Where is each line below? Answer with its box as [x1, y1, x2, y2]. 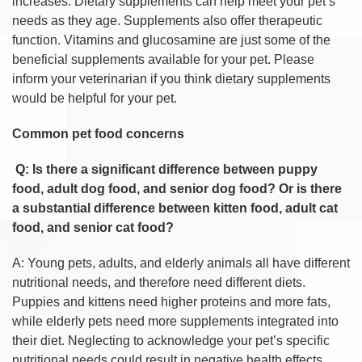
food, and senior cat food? [12, 220, 174, 234]
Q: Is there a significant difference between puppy [12, 162, 318, 176]
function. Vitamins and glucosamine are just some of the [12, 32, 330, 47]
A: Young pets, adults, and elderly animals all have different [12, 255, 350, 270]
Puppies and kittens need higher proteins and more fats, [12, 294, 330, 309]
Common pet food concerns [12, 126, 184, 141]
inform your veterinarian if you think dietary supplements [12, 71, 330, 86]
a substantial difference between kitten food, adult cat [12, 200, 338, 215]
